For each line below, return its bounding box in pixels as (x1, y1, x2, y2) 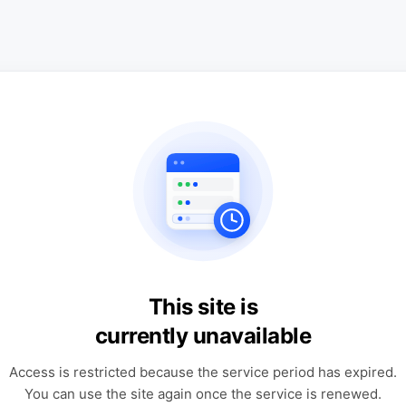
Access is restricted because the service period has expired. (9, 363, 397, 381)
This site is (148, 294, 258, 320)
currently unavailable (94, 323, 312, 349)
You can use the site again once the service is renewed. (24, 385, 382, 402)
